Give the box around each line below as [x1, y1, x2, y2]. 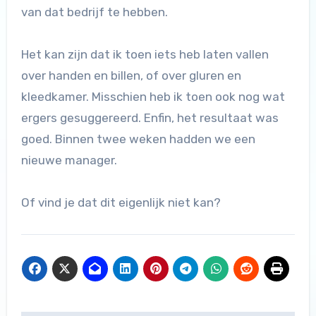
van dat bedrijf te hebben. [20, 5, 168, 20]
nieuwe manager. [20, 153, 117, 168]
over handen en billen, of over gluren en [20, 68, 241, 83]
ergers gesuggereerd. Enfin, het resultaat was [20, 111, 279, 126]
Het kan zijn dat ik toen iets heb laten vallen [20, 47, 269, 62]
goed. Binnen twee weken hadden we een [20, 132, 255, 147]
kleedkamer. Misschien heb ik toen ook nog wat [20, 90, 285, 104]
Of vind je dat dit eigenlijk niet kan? [20, 195, 221, 210]
